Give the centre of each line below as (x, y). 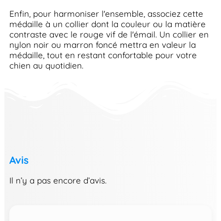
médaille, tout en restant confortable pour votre (103, 55)
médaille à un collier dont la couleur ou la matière (107, 24)
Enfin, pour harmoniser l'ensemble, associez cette (106, 14)
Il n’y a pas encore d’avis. (58, 180)
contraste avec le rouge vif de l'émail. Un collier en (109, 35)
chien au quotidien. (46, 66)
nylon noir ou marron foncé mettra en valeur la (102, 45)
